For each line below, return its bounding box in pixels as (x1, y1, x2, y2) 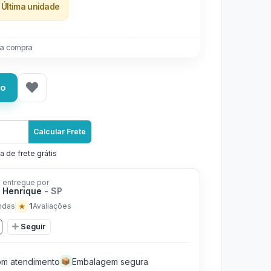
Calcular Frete (33, 127, 87, 136)
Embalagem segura (71, 256, 148, 267)
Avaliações (32, 201, 71, 211)
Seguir (21, 221, 45, 231)
